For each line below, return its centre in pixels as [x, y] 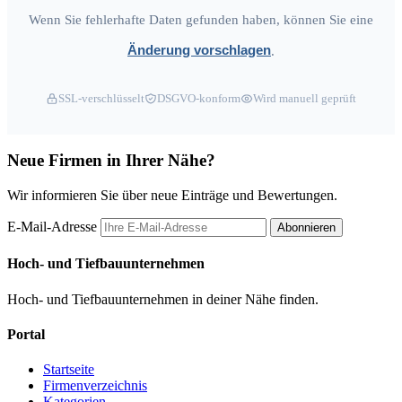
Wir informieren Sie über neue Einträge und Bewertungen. [172, 195]
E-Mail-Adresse [52, 226]
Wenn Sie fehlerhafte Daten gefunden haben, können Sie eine [201, 19]
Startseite [69, 370]
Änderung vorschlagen [199, 50]
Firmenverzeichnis [95, 386]
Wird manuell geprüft [305, 98]
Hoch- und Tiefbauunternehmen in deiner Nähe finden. [163, 299]
